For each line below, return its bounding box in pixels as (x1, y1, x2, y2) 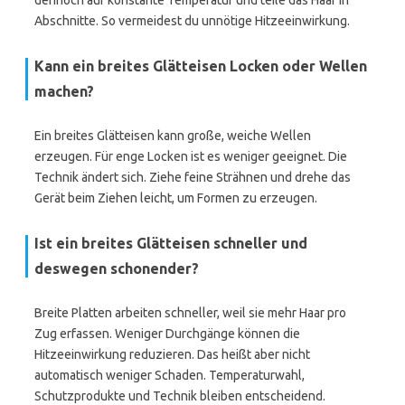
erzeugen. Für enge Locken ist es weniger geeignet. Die (34, 149, 347, 164)
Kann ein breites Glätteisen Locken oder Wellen (34, 58, 367, 74)
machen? (34, 83, 94, 99)
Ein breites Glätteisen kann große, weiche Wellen (34, 128, 311, 143)
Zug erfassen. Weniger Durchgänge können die (34, 326, 300, 341)
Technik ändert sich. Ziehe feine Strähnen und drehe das (34, 170, 351, 184)
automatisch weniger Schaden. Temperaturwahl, (34, 368, 305, 382)
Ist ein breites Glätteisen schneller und (34, 235, 307, 251)
